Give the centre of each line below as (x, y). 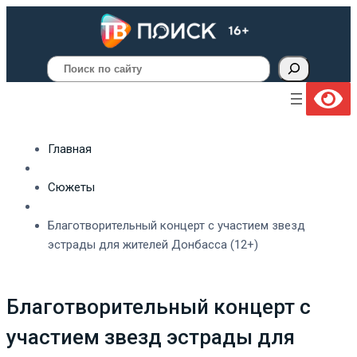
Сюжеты (71, 187)
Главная (70, 149)
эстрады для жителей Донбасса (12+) (153, 244)
